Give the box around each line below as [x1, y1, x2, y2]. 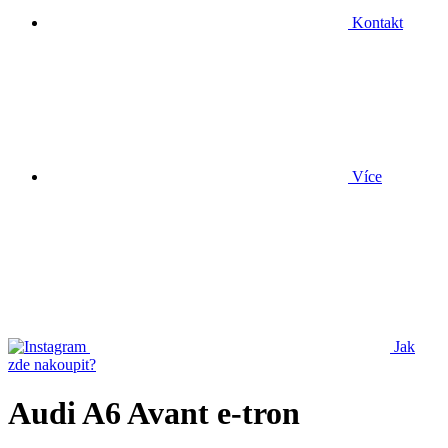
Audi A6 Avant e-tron [8, 395, 300, 432]
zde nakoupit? [8, 356, 96, 373]
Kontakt [348, 14, 403, 31]
